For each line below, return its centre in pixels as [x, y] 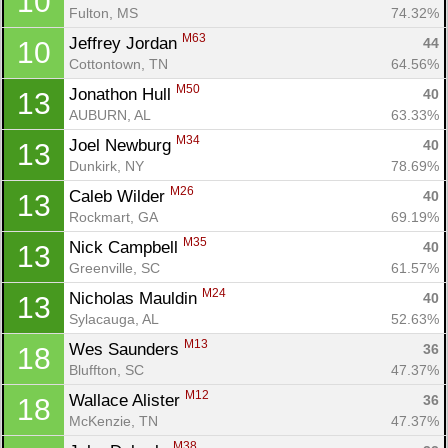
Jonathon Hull [122, 94]
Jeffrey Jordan [125, 43]
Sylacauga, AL [114, 318]
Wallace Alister [127, 400]
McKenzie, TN [113, 420]
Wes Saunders [126, 349]
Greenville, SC [114, 267]
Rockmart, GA [113, 216]
